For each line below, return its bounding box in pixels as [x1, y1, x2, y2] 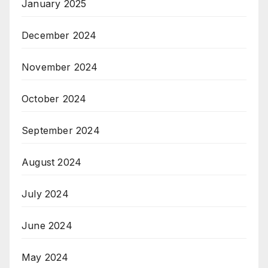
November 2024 [22, 60, 98, 73]
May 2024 [22, 251, 69, 263]
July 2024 [22, 187, 69, 200]
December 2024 [22, 29, 97, 41]
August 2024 [22, 156, 82, 168]
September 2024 [22, 124, 100, 136]
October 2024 [22, 92, 87, 105]
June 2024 [22, 219, 72, 232]
